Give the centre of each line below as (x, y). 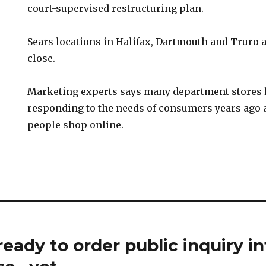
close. (42, 58)
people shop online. (76, 125)
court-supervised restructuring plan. (116, 8)
